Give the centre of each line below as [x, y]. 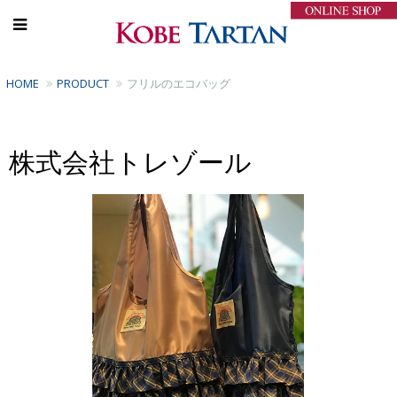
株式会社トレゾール [130, 161]
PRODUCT [83, 83]
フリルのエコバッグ [179, 83]
